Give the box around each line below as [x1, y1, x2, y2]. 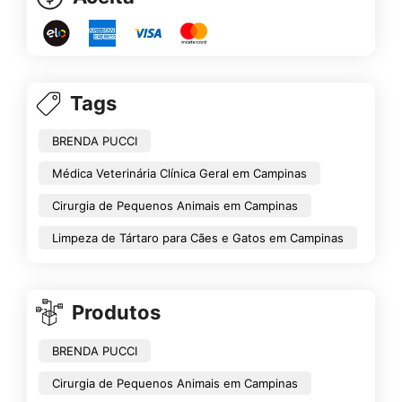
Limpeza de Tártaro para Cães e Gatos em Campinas [52, 230, 344, 245]
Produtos [72, 300, 161, 324]
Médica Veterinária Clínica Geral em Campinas [52, 165, 307, 180]
